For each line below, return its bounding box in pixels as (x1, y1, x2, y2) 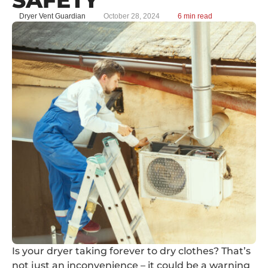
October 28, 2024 (103, 11, 160, 20)
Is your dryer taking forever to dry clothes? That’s (12, 245, 251, 257)
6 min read (178, 11, 212, 20)
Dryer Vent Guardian (19, 11, 86, 20)
